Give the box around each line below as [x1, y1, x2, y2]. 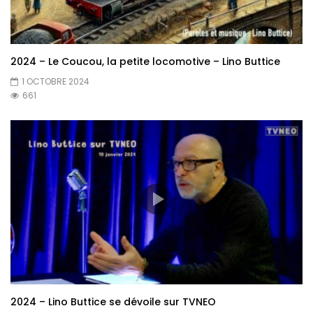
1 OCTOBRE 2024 [22, 75, 89, 87]
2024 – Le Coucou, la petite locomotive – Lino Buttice [10, 54, 280, 68]
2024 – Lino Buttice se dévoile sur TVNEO [10, 295, 216, 310]
